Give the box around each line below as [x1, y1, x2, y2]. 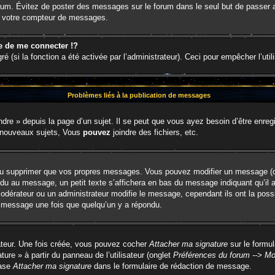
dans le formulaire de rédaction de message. [91, 261, 252, 271]
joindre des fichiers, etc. [110, 128, 198, 137]
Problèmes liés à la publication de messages [67, 91, 211, 99]
